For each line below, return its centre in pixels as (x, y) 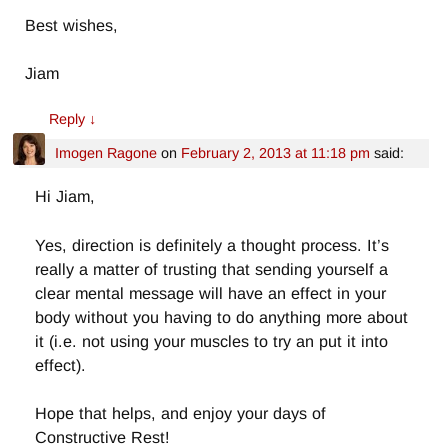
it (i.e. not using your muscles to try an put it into (212, 340)
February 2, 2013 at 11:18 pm (275, 153)
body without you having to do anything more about (222, 316)
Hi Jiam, (65, 196)
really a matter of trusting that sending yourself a (212, 268)
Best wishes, (72, 24)
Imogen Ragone (105, 153)
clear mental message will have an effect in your (211, 292)
